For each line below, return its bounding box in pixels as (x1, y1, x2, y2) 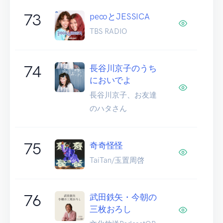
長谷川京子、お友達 (90, 90, 157, 100)
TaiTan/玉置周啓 (90, 155, 144, 165)
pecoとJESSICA (90, 11, 150, 21)
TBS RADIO (90, 26, 127, 36)
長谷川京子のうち (90, 63, 157, 73)
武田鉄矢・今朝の (90, 192, 157, 202)
